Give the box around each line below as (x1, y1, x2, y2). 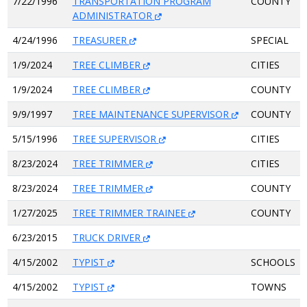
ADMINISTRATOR (72, 9, 155, 22)
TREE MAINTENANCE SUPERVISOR (72, 108, 232, 121)
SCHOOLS (250, 256, 295, 269)
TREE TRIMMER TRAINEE (72, 206, 188, 219)
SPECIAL (250, 34, 288, 47)
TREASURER (72, 34, 130, 47)
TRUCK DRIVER (72, 231, 143, 244)
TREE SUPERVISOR (72, 132, 159, 145)
